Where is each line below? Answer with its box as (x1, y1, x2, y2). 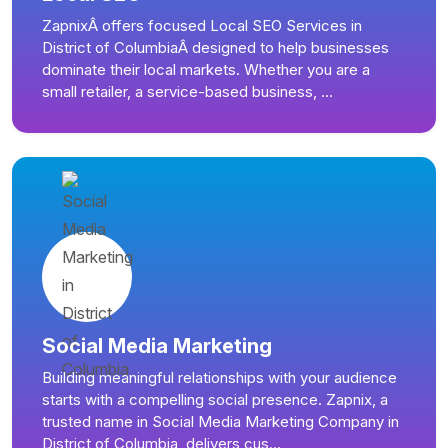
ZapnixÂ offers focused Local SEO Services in (42, 15, 362, 35)
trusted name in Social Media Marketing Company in (42, 411, 399, 431)
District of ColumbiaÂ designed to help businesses (42, 37, 389, 57)
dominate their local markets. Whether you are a (42, 59, 370, 79)
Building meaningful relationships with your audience (42, 367, 397, 387)
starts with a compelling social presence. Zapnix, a (42, 389, 388, 409)
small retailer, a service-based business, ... (42, 81, 333, 101)
